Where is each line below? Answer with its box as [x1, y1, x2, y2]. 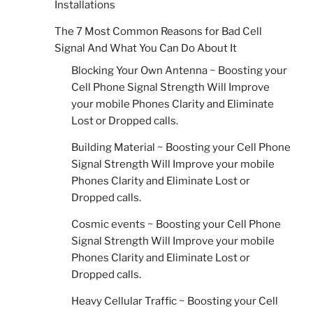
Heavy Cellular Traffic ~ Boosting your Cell [71, 294, 278, 307]
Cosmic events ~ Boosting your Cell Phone [71, 217, 281, 231]
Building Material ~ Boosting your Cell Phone [71, 140, 291, 154]
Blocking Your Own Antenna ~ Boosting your [71, 64, 287, 77]
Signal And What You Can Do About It [54, 42, 237, 55]
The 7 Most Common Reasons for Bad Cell [54, 25, 262, 38]
